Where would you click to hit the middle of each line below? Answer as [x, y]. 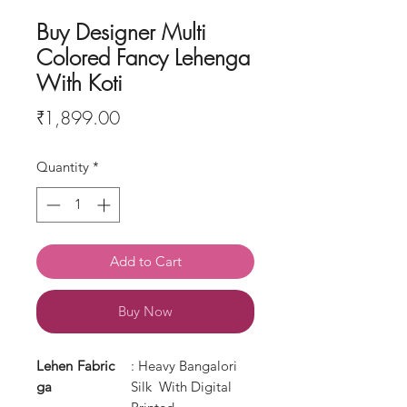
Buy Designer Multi [121, 32]
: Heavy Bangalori [184, 365]
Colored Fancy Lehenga [143, 57]
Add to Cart [145, 261]
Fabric [96, 365]
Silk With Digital [181, 386]
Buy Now [145, 311]
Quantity [63, 167]
